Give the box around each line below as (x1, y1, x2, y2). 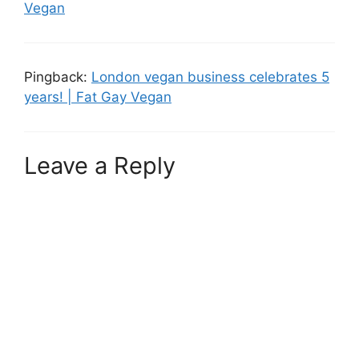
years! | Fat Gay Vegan (24, 88, 171, 105)
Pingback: (24, 68, 91, 85)
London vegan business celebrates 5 (91, 68, 329, 85)
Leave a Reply (24, 151, 175, 180)
